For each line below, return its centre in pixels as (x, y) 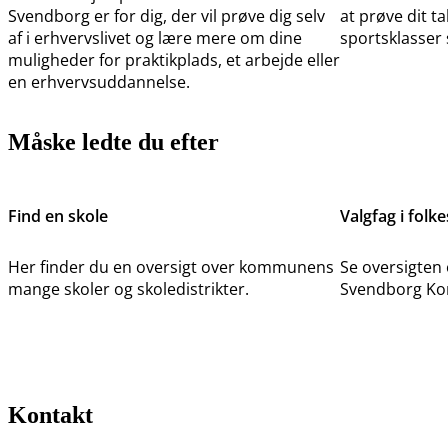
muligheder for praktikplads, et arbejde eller (174, 60)
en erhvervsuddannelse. (99, 82)
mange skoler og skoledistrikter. (128, 289)
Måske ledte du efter (113, 142)
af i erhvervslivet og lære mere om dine (155, 38)
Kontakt (50, 415)
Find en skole (58, 216)
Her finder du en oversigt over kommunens (171, 267)
